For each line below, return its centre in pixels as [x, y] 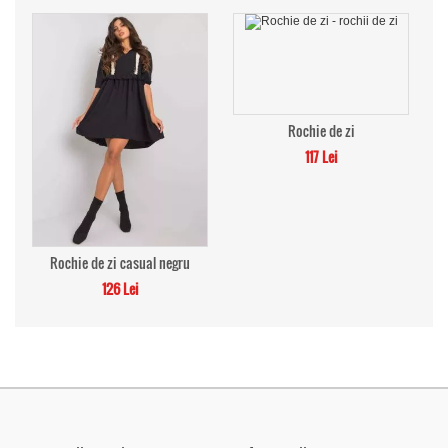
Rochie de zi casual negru [120, 262]
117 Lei [321, 156]
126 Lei [120, 288]
